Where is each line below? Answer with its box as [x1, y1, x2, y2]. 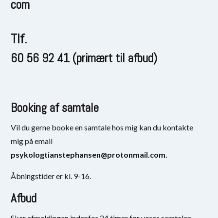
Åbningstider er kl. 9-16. [11, 171, 91, 181]
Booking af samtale [11, 100, 99, 115]
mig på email [11, 136, 53, 145]
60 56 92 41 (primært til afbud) [11, 50, 158, 66]
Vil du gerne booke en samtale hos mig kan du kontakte [11, 122, 194, 132]
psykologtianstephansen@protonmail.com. [11, 149, 168, 159]
